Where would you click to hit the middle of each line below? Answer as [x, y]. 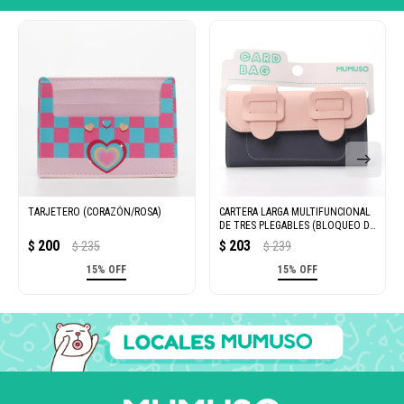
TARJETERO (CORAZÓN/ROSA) [95, 211]
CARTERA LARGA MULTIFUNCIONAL [294, 211]
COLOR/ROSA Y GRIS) [265, 239]
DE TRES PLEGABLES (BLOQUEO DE [297, 225]
